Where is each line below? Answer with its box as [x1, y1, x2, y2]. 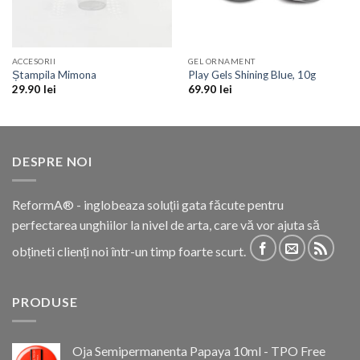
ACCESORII [11, 55, 56, 66]
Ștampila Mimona [11, 67, 96, 81]
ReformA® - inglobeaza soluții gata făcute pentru [12, 197, 284, 213]
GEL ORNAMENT [187, 55, 256, 66]
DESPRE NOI [12, 153, 92, 169]
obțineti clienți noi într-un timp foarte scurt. [12, 243, 248, 260]
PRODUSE [12, 293, 78, 309]
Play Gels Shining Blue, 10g [187, 67, 316, 81]
